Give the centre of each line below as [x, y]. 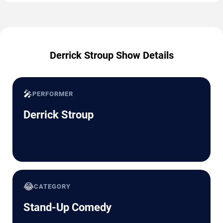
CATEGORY [53, 187]
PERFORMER [53, 94]
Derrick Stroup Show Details [111, 56]
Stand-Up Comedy [67, 208]
